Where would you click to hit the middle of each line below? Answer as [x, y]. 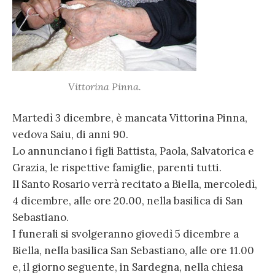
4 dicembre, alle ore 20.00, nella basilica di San [128, 201]
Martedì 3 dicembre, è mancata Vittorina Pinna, [130, 118]
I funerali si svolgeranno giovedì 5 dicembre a [126, 234]
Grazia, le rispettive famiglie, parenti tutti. [117, 168]
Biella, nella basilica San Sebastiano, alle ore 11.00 [133, 251]
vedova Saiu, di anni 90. [70, 135]
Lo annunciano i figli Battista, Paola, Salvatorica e [133, 151]
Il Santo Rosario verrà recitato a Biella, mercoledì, [135, 184]
